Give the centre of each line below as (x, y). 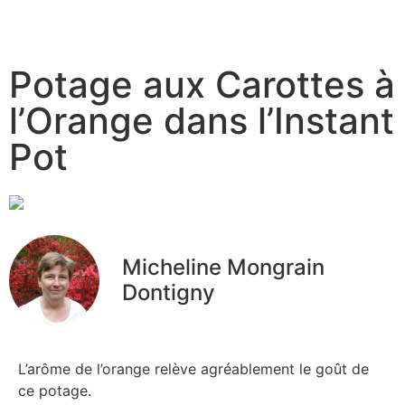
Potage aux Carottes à (202, 85)
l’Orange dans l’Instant (202, 121)
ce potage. (55, 390)
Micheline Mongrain (223, 267)
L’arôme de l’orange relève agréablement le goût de (193, 368)
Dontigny (169, 292)
